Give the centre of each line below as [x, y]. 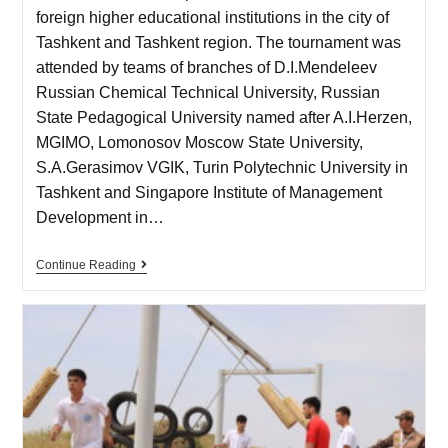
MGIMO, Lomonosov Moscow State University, [199, 142]
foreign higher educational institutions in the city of [212, 17]
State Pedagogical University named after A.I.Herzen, [223, 117]
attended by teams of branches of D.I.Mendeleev [206, 67]
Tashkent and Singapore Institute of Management [208, 192]
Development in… [99, 217]
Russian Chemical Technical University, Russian [207, 92]
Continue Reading [85, 264]
